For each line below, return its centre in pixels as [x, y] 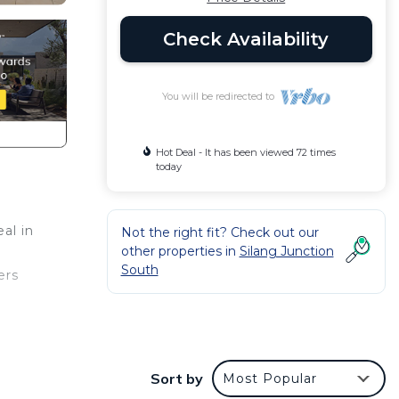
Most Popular [270, 379]
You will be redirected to [220, 96]
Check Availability [246, 39]
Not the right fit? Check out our [220, 232]
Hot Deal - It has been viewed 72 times [245, 152]
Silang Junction [286, 251]
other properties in [180, 251]
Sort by [177, 379]
